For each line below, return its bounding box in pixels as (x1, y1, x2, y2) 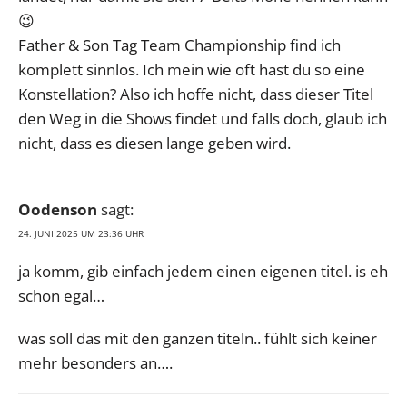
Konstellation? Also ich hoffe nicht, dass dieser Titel (18, 83, 373, 104)
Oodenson (18, 198, 97, 220)
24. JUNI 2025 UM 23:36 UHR (18, 226, 144, 240)
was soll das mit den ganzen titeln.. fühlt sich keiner (18, 327, 377, 349)
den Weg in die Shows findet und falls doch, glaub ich (18, 107, 387, 129)
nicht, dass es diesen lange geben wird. (18, 132, 291, 154)
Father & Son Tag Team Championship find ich (18, 34, 341, 55)
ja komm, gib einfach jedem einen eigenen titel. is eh (18, 260, 388, 282)
